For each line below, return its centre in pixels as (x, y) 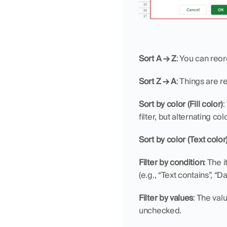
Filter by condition (172, 163)
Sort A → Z (158, 59)
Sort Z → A (158, 82)
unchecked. (160, 211)
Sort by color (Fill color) (181, 104)
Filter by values (166, 198)
